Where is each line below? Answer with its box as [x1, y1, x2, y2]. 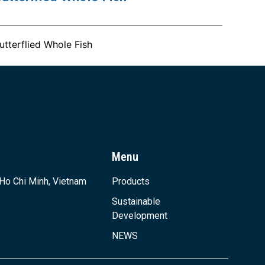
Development [112, 210, 168, 222]
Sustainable [112, 196, 161, 208]
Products [112, 176, 150, 188]
